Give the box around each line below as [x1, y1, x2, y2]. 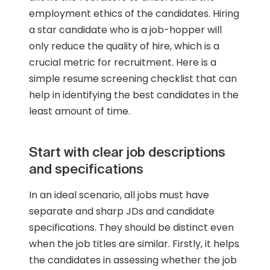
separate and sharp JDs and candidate [29, 204, 215, 219]
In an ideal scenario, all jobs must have [29, 188, 209, 202]
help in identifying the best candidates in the [29, 88, 239, 102]
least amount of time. [29, 104, 130, 119]
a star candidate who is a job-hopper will [29, 23, 222, 37]
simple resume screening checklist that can [29, 72, 237, 86]
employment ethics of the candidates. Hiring [29, 7, 239, 21]
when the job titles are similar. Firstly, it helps [29, 237, 239, 251]
